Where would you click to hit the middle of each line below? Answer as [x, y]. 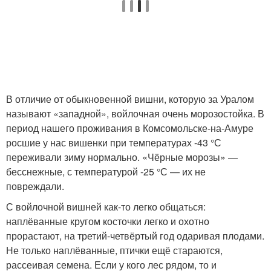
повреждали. [35, 186]
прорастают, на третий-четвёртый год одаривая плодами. [135, 236]
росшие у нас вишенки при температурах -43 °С [114, 142]
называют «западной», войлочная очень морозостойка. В [135, 113]
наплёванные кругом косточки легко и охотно [108, 221]
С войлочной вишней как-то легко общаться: [106, 207]
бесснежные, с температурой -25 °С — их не [106, 171]
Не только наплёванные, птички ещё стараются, [114, 250]
